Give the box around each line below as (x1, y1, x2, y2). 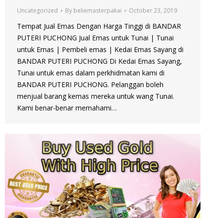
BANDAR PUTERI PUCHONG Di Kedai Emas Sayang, (17, 56, 182, 66)
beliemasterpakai (73, 6, 122, 15)
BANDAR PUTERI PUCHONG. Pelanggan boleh (17, 80, 163, 90)
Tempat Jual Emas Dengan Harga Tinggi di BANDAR (17, 21, 181, 31)
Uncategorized (17, 6, 58, 15)
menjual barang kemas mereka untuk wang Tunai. (17, 91, 174, 101)
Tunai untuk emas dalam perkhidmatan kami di (17, 68, 164, 78)
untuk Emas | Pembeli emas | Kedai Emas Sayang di (17, 45, 183, 54)
